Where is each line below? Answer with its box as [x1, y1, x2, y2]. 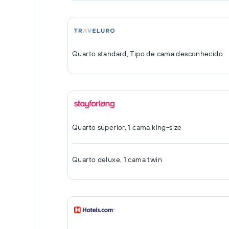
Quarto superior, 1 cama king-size [72, 123, 182, 132]
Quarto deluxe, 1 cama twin [72, 155, 162, 164]
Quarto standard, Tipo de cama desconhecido [72, 49, 223, 58]
